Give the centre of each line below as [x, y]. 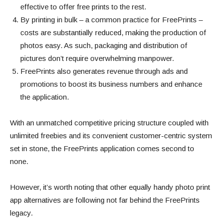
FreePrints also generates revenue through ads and [104, 71]
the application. [45, 97]
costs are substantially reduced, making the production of [113, 33]
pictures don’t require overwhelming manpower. [98, 58]
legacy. [21, 213]
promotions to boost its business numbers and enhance [111, 84]
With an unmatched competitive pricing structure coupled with [109, 123]
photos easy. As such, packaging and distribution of [104, 46]
